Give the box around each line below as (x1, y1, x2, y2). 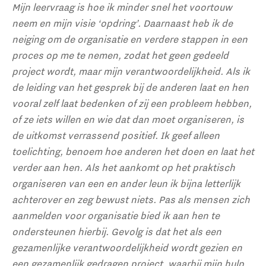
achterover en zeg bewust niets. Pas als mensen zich (12, 193, 250, 205)
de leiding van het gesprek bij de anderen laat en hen (12, 81, 249, 93)
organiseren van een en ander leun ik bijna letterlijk (12, 177, 240, 189)
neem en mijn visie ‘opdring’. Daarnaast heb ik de (12, 17, 233, 29)
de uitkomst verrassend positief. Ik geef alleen (12, 129, 220, 141)
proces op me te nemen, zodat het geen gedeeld (12, 49, 229, 61)
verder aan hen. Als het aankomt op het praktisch (12, 161, 235, 173)
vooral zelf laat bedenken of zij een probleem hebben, (12, 97, 252, 109)
